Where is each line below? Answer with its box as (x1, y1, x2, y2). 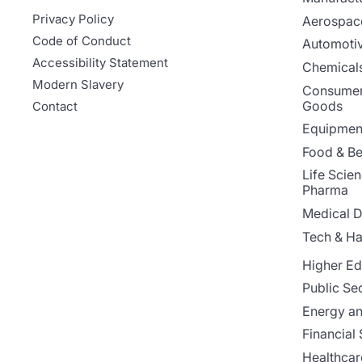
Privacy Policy (32, 11, 115, 27)
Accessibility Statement (32, 55, 169, 70)
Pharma (301, 182, 348, 199)
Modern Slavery (32, 77, 124, 92)
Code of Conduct (32, 33, 132, 48)
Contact (32, 99, 78, 114)
